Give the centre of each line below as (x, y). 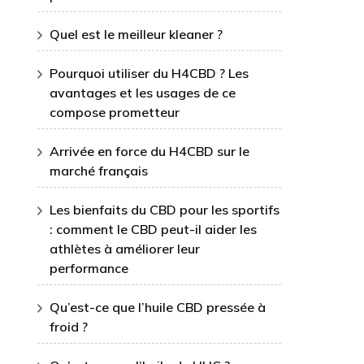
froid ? (69, 327)
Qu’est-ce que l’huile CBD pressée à (158, 307)
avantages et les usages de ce (143, 93)
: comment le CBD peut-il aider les (153, 229)
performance (89, 268)
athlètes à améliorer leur (125, 249)
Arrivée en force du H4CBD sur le (149, 151)
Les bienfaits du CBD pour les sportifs (165, 210)
